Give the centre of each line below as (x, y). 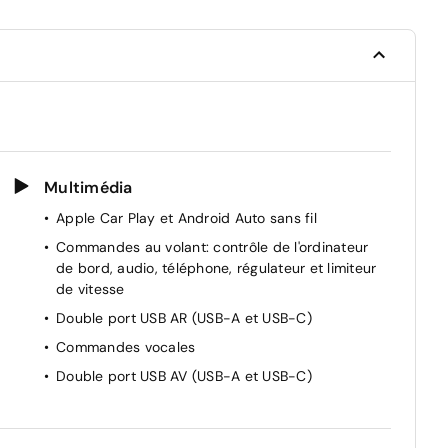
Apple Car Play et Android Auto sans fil (186, 217)
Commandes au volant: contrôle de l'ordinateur (212, 246)
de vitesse (90, 288)
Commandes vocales (126, 346)
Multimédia (88, 187)
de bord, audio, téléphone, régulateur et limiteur (216, 267)
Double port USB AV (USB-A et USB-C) (184, 375)
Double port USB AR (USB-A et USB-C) (184, 317)
